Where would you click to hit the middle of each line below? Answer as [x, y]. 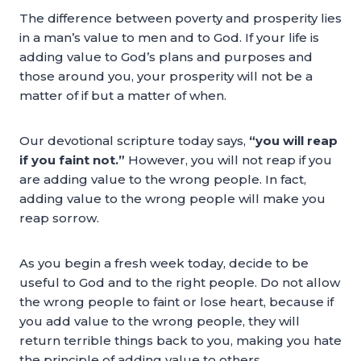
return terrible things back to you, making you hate [180, 340]
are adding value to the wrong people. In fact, [163, 179]
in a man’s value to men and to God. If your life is [169, 37]
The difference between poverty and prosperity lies [180, 18]
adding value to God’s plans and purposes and [166, 57]
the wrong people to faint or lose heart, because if [176, 302]
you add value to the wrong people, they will [160, 321]
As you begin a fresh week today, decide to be [164, 263]
